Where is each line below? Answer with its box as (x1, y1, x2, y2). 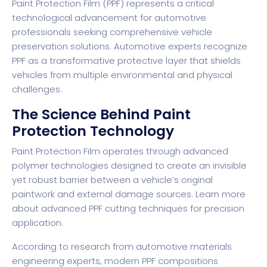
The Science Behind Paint (12, 104, 191, 124)
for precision (188, 201, 244, 215)
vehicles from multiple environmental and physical (12, 68, 232, 81)
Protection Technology (12, 120, 174, 141)
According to (12, 240, 71, 253)
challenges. (12, 82, 62, 95)
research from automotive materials (71, 240, 232, 253)
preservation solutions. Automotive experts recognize (12, 39, 247, 52)
